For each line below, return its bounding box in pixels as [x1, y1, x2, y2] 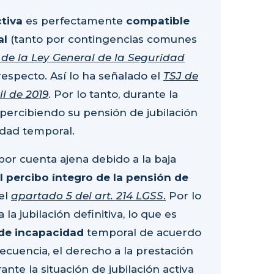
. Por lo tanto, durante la [48, 88, 178, 101]
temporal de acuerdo [84, 226, 201, 239]
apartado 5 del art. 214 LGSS [11, 190, 163, 202]
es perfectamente [23, 15, 126, 28]
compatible [126, 15, 190, 28]
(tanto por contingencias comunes [10, 33, 197, 46]
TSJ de [163, 70, 198, 83]
